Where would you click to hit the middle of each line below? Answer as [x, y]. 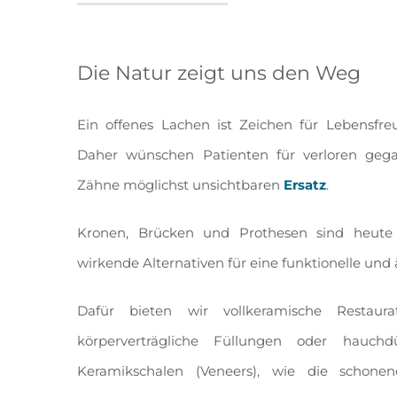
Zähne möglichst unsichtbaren [180, 185]
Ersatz [305, 185]
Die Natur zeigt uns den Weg [219, 73]
